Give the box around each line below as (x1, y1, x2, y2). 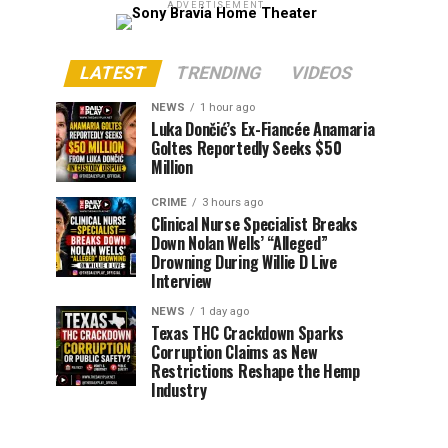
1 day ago (200, 304, 249, 318)
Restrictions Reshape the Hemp (151, 358, 360, 383)
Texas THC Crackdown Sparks (151, 320, 344, 345)
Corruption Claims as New (151, 339, 318, 364)
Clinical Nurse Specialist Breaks (151, 211, 358, 236)
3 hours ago (202, 195, 263, 209)
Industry (151, 377, 207, 402)
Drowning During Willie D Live (151, 249, 337, 274)
